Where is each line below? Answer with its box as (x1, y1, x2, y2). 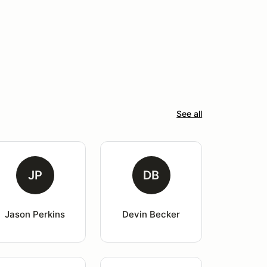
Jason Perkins (5, 209, 66, 220)
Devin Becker (122, 209, 181, 220)
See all (176, 108, 203, 119)
